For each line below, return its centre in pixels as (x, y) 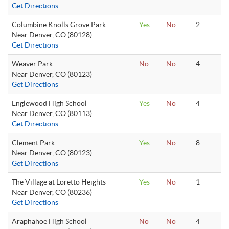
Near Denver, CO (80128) (52, 35)
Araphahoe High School (49, 221)
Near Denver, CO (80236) (52, 192)
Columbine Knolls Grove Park (59, 25)
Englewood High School (49, 103)
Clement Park (33, 143)
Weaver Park (32, 64)
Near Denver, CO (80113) (52, 113)
